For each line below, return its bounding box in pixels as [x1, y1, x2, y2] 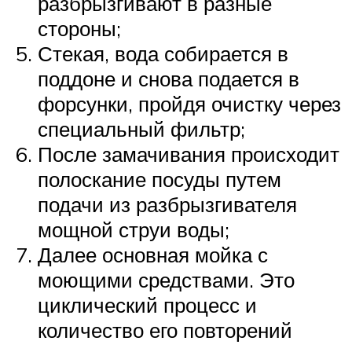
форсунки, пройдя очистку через [38, 91, 341, 117]
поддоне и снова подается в [38, 66, 299, 92]
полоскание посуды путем [38, 167, 281, 192]
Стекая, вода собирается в [38, 41, 288, 67]
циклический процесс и [38, 292, 257, 318]
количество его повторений [38, 317, 292, 343]
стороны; [38, 16, 121, 42]
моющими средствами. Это [38, 267, 295, 293]
